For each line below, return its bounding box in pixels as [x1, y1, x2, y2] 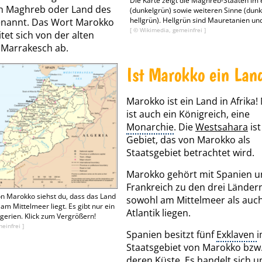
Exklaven [216, 228, 257, 241]
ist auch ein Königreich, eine [126, 108, 250, 120]
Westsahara [195, 120, 248, 133]
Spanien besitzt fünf [126, 228, 216, 241]
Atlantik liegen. [126, 206, 193, 219]
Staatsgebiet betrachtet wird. [126, 146, 254, 159]
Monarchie [126, 120, 174, 133]
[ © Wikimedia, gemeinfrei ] [130, 26, 206, 35]
